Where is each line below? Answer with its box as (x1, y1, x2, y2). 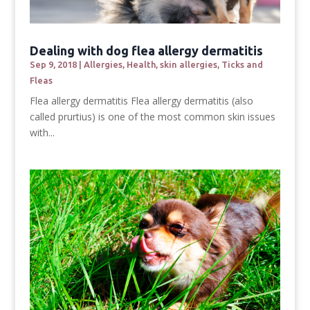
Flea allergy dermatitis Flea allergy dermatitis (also (29, 93, 253, 107)
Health (126, 59, 156, 69)
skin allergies (159, 59, 217, 69)
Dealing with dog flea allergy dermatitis (29, 43, 266, 57)
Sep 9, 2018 (29, 59, 77, 69)
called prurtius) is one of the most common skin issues (29, 109, 275, 123)
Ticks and (221, 59, 263, 69)
